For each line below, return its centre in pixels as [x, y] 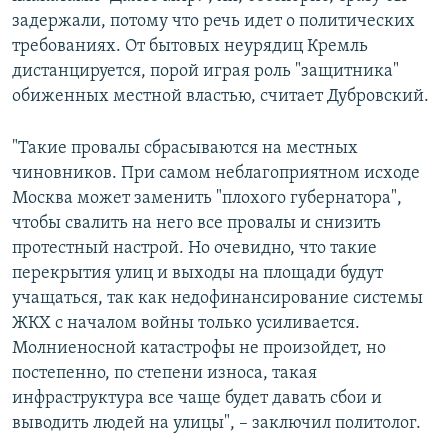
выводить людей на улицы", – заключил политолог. [216, 424]
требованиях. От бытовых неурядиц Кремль [190, 47]
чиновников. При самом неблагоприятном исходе [216, 174]
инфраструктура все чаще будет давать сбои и [197, 399]
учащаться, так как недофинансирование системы [217, 299]
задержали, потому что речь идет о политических [213, 22]
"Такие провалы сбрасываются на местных [185, 149]
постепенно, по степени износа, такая [164, 374]
